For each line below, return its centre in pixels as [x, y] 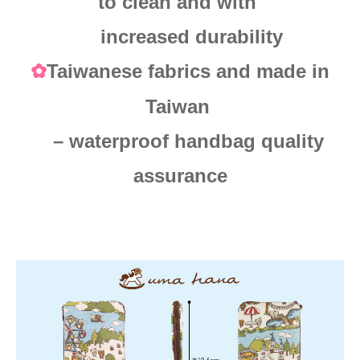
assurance [180, 176]
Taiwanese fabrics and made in [188, 71]
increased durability [180, 37]
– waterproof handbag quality [180, 141]
